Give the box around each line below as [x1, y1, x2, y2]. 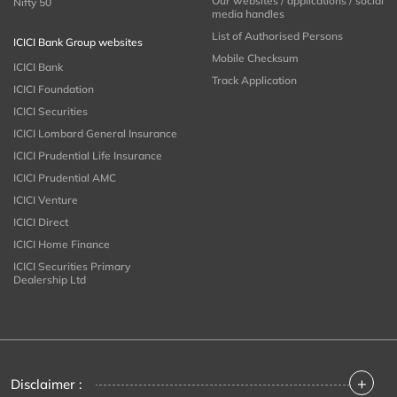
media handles [212, 7, 284, 21]
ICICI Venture [13, 193, 78, 207]
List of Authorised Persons [212, 29, 343, 43]
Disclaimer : [11, 376, 82, 393]
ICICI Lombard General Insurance [13, 127, 177, 141]
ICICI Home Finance [13, 237, 110, 252]
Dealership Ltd [13, 273, 86, 287]
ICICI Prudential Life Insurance [13, 149, 162, 163]
